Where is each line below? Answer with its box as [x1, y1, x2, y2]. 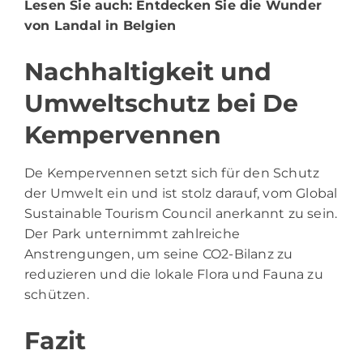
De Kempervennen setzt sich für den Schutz [24, 164, 320, 181]
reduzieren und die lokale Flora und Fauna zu [24, 266, 323, 282]
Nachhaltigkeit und [24, 56, 271, 87]
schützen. [24, 286, 89, 302]
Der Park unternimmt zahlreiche [24, 225, 240, 241]
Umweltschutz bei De [24, 88, 298, 118]
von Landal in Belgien [24, 17, 177, 33]
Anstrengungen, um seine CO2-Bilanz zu [24, 246, 293, 262]
